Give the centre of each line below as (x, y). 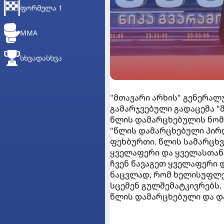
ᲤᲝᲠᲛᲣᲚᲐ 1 (41, 8)
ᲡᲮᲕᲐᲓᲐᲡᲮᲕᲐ (41, 58)
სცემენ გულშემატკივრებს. (166, 186)
